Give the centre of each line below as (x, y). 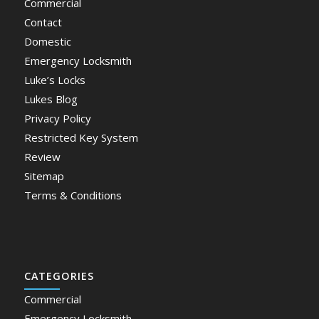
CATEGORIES (59, 276)
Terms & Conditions (73, 195)
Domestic (47, 41)
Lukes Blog (51, 99)
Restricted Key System (81, 137)
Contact (43, 22)
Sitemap (44, 176)
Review (42, 156)
